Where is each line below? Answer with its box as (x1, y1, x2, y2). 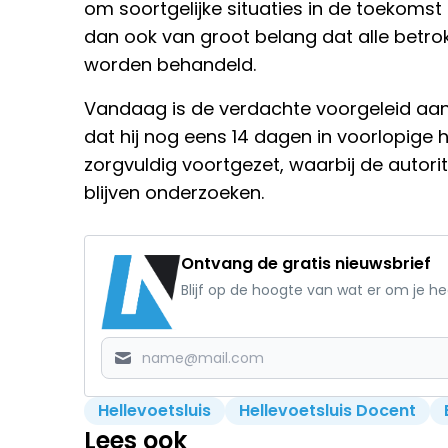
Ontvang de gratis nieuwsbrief (181, 252, 431, 276)
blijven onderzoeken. (84, 180, 264, 206)
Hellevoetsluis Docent (239, 399, 416, 423)
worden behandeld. (84, 52, 256, 78)
